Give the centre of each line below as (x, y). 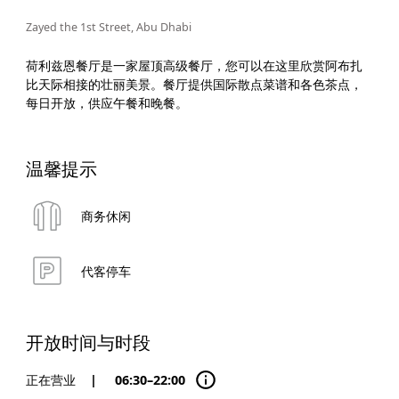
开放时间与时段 (88, 343)
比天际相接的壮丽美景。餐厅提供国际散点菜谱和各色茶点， (194, 84)
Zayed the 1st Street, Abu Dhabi (108, 28)
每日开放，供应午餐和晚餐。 (106, 102)
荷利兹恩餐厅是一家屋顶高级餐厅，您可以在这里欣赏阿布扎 (194, 65)
